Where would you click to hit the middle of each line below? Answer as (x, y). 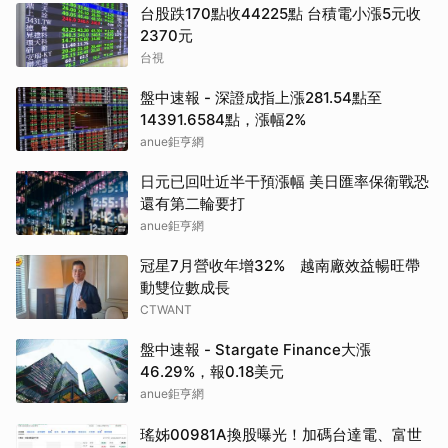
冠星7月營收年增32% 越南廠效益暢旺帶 (280, 266)
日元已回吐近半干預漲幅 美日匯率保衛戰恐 (284, 182)
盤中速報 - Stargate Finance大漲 (255, 350)
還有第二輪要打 (192, 204)
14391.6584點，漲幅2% (223, 120)
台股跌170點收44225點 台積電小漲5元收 (280, 14)
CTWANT (166, 310)
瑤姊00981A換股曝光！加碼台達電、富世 (281, 435)
